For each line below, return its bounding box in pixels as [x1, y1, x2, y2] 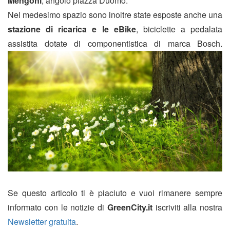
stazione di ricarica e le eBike [8, 23, 136, 35]
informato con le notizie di [8, 201, 107, 214]
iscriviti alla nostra [152, 201, 222, 214]
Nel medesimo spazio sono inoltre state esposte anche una [8, 9, 222, 21]
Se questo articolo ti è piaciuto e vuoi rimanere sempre [8, 187, 222, 199]
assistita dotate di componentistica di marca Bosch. [8, 37, 222, 50]
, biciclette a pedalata [136, 23, 222, 35]
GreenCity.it [107, 201, 152, 214]
